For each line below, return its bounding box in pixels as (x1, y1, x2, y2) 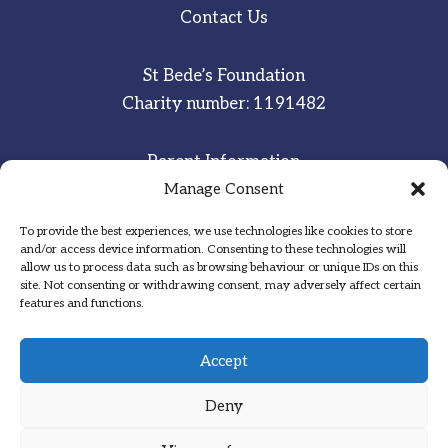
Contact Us (179, 7, 268, 28)
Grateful (285, 333, 372, 358)
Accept (200, 351, 248, 370)
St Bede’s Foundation (142, 65, 305, 86)
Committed (163, 333, 281, 358)
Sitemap (192, 237, 255, 258)
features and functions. (20, 296, 144, 311)
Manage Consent (164, 180, 284, 198)
